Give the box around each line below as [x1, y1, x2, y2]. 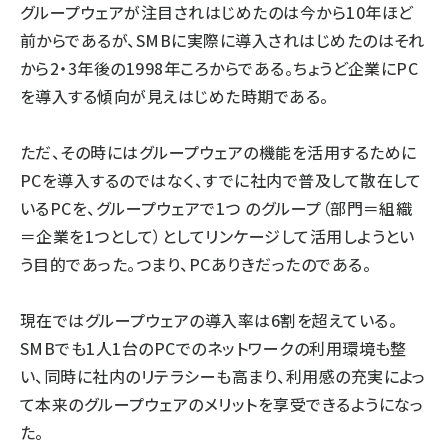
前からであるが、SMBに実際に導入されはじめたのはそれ [20, 28, 425, 52]
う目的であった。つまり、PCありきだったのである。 [20, 252, 371, 276]
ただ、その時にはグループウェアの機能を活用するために [20, 140, 417, 164]
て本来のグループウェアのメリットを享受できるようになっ [20, 392, 424, 416]
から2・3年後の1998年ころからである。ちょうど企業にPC [20, 56, 419, 80]
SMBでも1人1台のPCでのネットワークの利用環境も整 [20, 336, 407, 360]
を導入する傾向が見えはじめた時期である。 [20, 84, 329, 108]
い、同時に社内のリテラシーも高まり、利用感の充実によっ [20, 364, 426, 388]
